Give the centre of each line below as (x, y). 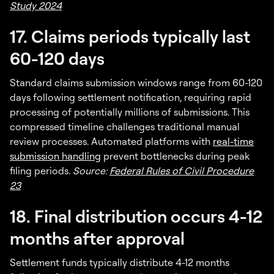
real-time (233, 142)
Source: (91, 171)
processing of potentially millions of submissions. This (130, 112)
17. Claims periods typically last (130, 36)
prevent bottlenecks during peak (175, 156)
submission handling (55, 156)
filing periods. (41, 171)
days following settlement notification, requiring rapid (131, 98)
